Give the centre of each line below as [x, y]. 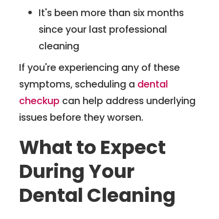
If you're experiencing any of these [100, 68]
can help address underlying [128, 101]
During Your [77, 172]
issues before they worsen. [81, 118]
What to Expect [93, 148]
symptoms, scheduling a [78, 84]
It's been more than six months [111, 13]
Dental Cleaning [98, 196]
